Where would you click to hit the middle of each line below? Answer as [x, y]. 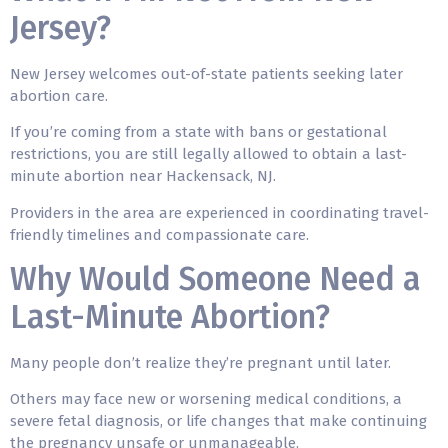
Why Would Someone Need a [215, 279]
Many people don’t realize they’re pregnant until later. [202, 363]
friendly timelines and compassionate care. [159, 234]
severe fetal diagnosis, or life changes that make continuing [218, 421]
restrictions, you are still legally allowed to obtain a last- [208, 154]
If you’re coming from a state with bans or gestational [198, 132]
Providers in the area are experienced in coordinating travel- [219, 212]
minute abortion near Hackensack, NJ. [145, 176]
